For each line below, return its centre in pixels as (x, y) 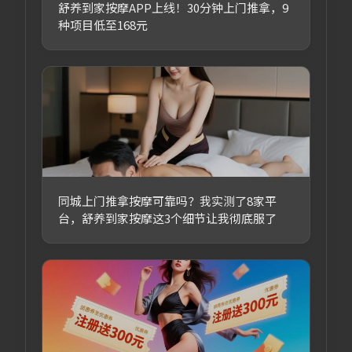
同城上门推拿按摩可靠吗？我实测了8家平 (167, 200)
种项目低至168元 (103, 24)
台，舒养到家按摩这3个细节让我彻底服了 (167, 218)
